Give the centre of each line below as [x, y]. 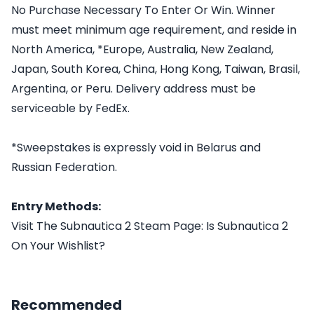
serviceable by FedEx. [70, 108]
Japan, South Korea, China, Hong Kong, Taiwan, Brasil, [156, 69]
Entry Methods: [56, 206]
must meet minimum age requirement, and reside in [154, 29]
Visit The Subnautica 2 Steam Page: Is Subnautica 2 [150, 226]
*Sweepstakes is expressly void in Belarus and [136, 147]
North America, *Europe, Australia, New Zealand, [142, 49]
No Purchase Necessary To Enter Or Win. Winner [143, 10]
